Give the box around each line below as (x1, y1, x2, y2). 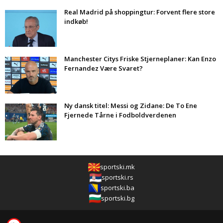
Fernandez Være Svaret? (64, 64, 143, 73)
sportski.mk (100, 162, 135, 172)
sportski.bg (101, 194, 134, 203)
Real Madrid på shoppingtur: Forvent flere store (64, 7, 215, 17)
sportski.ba (101, 183, 134, 193)
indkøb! (64, 17, 88, 26)
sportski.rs (102, 173, 133, 182)
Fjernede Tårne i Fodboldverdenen (64, 111, 176, 120)
